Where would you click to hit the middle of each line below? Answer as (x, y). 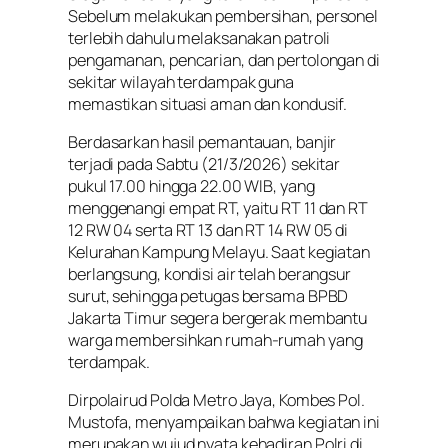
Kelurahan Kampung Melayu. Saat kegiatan (219, 251)
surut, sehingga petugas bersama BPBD (208, 295)
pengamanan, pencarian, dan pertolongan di (224, 59)
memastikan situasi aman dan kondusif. (208, 103)
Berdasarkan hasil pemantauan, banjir (202, 141)
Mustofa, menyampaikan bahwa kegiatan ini (224, 422)
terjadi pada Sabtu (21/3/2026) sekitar (204, 163)
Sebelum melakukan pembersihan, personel (223, 15)
